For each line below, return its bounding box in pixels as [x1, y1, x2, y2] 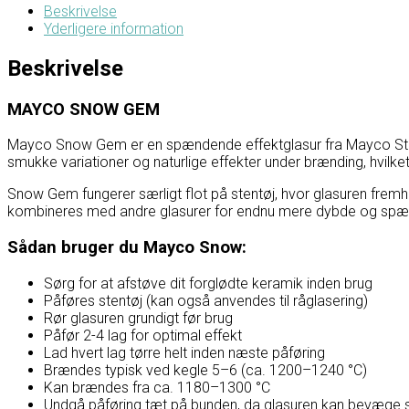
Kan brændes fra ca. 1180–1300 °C [44, 378, 270, 396]
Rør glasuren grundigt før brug [44, 309, 233, 327]
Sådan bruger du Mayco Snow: [7, 236, 246, 257]
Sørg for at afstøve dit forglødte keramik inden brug [44, 274, 372, 292]
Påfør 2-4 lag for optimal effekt [44, 326, 242, 344]
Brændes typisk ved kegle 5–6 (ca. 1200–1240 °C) [44, 361, 367, 379]
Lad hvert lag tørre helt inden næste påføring [44, 343, 325, 362]
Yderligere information [44, 19, 184, 37]
